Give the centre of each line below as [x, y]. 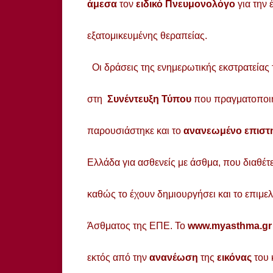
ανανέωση [175, 257]
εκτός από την [118, 257]
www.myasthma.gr [230, 225]
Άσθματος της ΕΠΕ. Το [137, 225]
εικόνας [233, 257]
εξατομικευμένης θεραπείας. [147, 35]
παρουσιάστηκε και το [135, 130]
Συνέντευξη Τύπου [151, 99]
